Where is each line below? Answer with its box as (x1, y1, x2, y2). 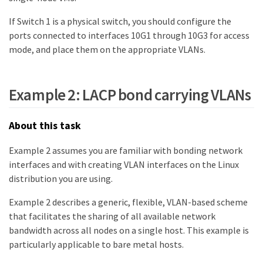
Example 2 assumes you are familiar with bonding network (9, 144, 242, 157)
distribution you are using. (9, 173, 113, 185)
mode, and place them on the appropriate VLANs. (9, 43, 205, 55)
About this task (9, 119, 81, 132)
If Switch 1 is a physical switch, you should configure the (9, 15, 231, 27)
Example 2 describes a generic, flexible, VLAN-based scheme (9, 196, 248, 208)
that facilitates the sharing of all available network (9, 210, 215, 222)
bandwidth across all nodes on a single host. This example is (9, 224, 249, 237)
